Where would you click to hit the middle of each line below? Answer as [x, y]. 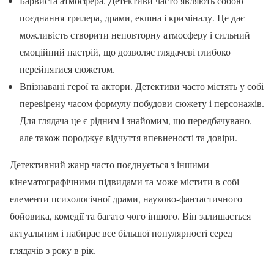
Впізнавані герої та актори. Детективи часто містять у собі [142, 86]
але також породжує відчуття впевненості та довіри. [128, 137]
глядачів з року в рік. [53, 250]
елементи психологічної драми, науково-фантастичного [126, 198]
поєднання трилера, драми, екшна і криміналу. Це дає [132, 17]
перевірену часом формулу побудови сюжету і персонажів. [142, 103]
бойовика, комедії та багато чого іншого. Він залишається [130, 215]
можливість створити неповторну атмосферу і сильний [135, 34]
